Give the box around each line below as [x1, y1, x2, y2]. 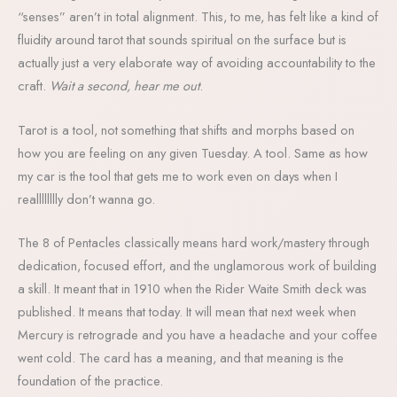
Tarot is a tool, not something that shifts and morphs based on [18, 120, 354, 139]
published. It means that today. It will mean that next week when [18, 301, 356, 321]
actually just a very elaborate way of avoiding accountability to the [18, 53, 376, 73]
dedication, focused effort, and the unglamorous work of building [18, 255, 377, 275]
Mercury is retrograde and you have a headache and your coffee [18, 324, 378, 344]
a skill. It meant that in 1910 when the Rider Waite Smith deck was [18, 278, 367, 298]
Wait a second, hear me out [50, 76, 199, 96]
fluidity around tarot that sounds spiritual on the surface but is [18, 30, 346, 50]
